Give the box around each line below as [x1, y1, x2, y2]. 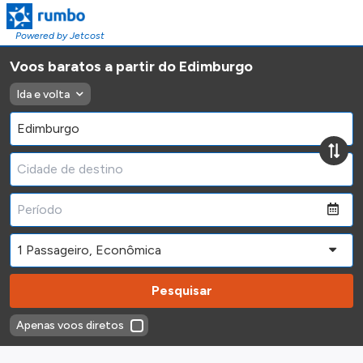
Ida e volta [16, 87, 70, 101]
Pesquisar [151, 283, 212, 298]
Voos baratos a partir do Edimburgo [10, 58, 253, 75]
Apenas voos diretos [16, 318, 124, 332]
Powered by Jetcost [15, 30, 105, 41]
